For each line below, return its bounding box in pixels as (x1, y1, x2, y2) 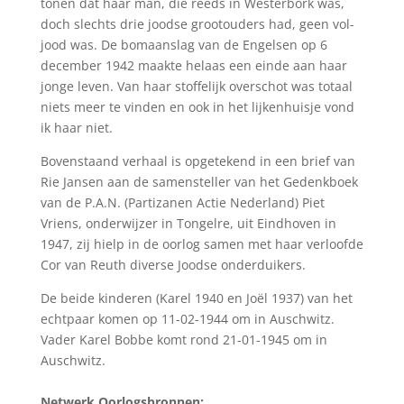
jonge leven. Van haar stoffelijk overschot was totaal (40, 77, 353, 95)
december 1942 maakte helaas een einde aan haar (40, 56, 347, 74)
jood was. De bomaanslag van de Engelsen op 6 (40, 35, 327, 53)
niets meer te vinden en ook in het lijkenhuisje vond (40, 97, 354, 115)
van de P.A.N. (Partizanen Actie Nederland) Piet (40, 193, 325, 211)
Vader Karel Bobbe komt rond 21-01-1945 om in (40, 330, 327, 348)
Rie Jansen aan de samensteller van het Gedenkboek (40, 172, 358, 190)
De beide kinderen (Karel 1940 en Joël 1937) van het (40, 289, 353, 307)
